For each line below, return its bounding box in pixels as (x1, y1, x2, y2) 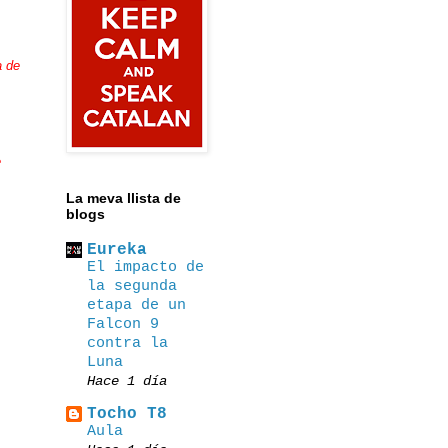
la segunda (87, 277, 177, 295)
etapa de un (87, 296, 186, 314)
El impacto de (87, 258, 204, 276)
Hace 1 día (87, 373, 167, 389)
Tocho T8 (87, 405, 167, 423)
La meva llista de (66, 190, 181, 206)
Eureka (87, 241, 147, 259)
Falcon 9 (87, 315, 159, 333)
